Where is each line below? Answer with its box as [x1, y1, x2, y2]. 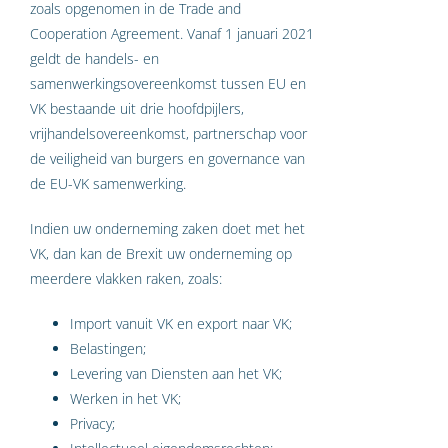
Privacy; [70, 413, 115, 433]
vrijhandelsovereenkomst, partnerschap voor [30, 123, 307, 143]
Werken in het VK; [70, 388, 181, 408]
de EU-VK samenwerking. [30, 173, 186, 193]
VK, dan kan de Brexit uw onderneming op [30, 243, 292, 263]
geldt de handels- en [30, 48, 159, 68]
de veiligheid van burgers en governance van [30, 148, 305, 168]
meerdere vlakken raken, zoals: [30, 268, 222, 288]
